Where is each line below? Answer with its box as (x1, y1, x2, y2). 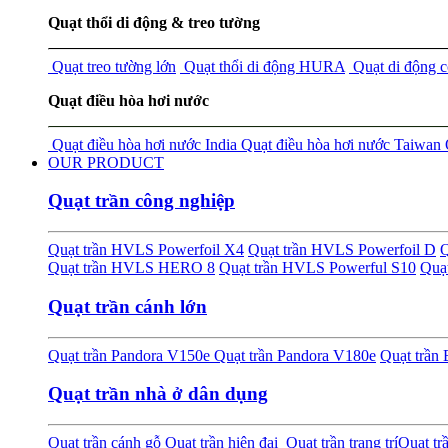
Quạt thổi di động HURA (180, 57, 345, 75)
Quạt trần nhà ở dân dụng (48, 383, 268, 405)
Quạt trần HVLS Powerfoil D (248, 241, 436, 259)
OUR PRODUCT (48, 153, 164, 171)
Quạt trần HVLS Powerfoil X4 (48, 241, 244, 259)
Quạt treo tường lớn (48, 57, 176, 75)
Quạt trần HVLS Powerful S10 (219, 259, 416, 277)
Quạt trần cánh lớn (48, 295, 207, 317)
